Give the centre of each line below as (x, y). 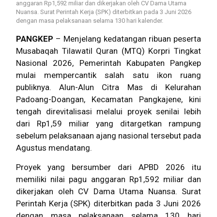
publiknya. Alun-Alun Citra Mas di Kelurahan (108, 87)
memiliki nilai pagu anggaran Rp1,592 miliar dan (108, 179)
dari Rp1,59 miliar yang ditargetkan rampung (108, 123)
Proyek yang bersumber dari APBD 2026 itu (108, 167)
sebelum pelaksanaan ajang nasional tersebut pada (108, 135)
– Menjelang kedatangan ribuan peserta (127, 39)
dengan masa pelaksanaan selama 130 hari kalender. (90, 20)
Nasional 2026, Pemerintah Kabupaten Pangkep (108, 63)
